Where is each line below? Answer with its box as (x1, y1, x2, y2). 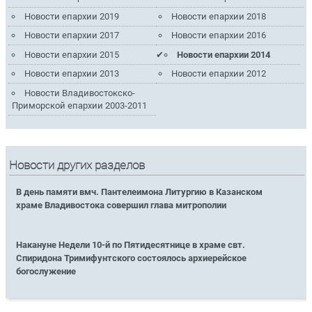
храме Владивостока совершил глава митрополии (16, 200, 227, 211)
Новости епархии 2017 (24, 30, 119, 41)
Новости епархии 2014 (177, 49, 271, 60)
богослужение (16, 266, 77, 277)
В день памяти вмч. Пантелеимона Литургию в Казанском (16, 187, 263, 198)
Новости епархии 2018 (171, 10, 267, 22)
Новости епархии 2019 (24, 10, 119, 22)
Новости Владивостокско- (24, 87, 135, 98)
